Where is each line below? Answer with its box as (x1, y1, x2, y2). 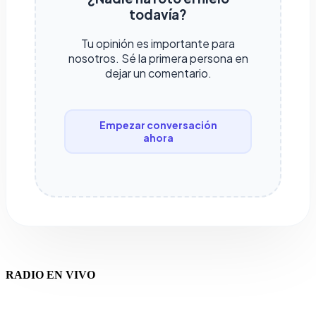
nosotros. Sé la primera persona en (68, 50, 248, 66)
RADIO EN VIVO (6, 268, 95, 281)
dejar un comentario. (104, 65, 212, 80)
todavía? (129, 6, 187, 23)
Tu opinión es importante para (81, 35, 235, 51)
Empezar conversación (99, 119, 217, 132)
